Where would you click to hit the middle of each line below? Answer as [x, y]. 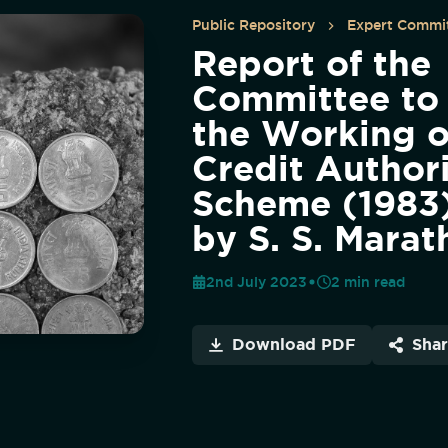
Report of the [311, 62]
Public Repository [253, 25]
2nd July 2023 [256, 281]
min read [372, 281]
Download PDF [294, 344]
